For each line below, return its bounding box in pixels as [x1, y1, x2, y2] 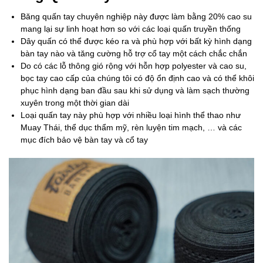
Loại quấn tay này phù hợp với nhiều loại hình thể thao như [21, 110, 241, 120]
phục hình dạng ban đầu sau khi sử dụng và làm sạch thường [21, 86, 249, 96]
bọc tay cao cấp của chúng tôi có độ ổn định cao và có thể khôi [21, 73, 254, 83]
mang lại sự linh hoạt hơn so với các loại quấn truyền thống [21, 24, 241, 34]
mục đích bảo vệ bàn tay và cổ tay [21, 135, 148, 145]
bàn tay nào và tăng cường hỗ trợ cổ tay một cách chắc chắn [21, 49, 247, 59]
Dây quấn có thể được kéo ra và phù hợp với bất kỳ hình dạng [21, 36, 252, 46]
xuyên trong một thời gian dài [21, 98, 129, 108]
